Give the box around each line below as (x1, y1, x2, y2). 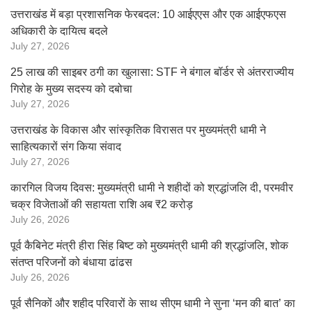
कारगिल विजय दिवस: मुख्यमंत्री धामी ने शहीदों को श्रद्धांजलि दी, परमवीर (10, 182, 293, 194)
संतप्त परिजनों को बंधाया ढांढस (10, 256, 132, 268)
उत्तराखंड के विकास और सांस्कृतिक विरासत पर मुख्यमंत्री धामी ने (10, 124, 266, 136)
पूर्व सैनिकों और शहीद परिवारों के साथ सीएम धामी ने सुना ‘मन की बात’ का (10, 297, 295, 309)
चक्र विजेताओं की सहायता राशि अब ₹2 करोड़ (10, 198, 193, 210)
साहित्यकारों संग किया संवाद (10, 141, 121, 153)
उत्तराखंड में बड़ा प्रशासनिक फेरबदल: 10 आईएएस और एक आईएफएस (10, 8, 286, 20)
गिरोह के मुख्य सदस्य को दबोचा (10, 83, 132, 95)
